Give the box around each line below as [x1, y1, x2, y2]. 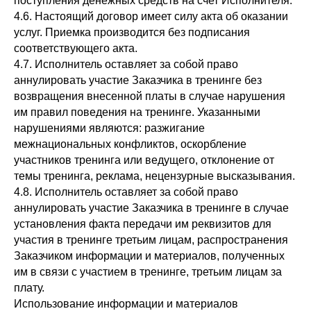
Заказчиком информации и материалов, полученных [14, 250, 285, 262]
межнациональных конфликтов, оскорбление [14, 138, 246, 150]
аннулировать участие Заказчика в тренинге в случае [14, 202, 289, 214]
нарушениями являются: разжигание [14, 122, 205, 134]
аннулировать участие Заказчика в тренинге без [14, 74, 262, 86]
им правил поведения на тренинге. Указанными [14, 106, 260, 118]
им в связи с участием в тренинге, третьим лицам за [14, 266, 282, 278]
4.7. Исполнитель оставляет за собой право [14, 58, 238, 70]
